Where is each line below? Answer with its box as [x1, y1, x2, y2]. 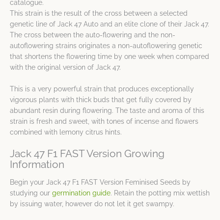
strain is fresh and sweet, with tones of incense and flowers [10, 117, 198, 125]
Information [10, 158, 64, 170]
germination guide [52, 189, 110, 197]
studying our [10, 189, 52, 197]
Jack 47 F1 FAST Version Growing [10, 147, 165, 160]
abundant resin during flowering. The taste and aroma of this [10, 106, 204, 114]
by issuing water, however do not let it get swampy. [10, 199, 174, 208]
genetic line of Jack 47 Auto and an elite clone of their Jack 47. [10, 20, 209, 28]
